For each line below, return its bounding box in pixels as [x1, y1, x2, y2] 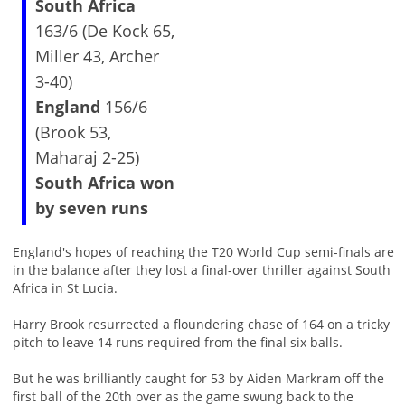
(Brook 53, [34, 121, 111, 144]
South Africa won [34, 172, 174, 194]
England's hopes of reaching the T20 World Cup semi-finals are [12, 243, 394, 261]
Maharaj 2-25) [34, 146, 139, 169]
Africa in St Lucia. [12, 279, 118, 297]
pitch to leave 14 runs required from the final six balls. [12, 334, 343, 352]
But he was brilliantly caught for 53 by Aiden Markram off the [12, 370, 384, 388]
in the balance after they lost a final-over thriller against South [12, 261, 391, 279]
